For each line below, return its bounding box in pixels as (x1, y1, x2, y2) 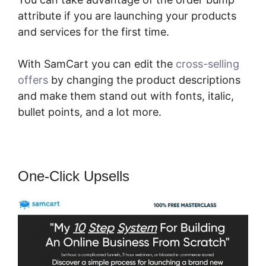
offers (18, 73, 48, 86)
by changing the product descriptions (48, 73, 240, 86)
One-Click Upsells (18, 167, 129, 184)
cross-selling (176, 57, 239, 70)
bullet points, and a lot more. (18, 105, 161, 118)
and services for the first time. (18, 25, 169, 38)
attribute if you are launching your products (18, 9, 236, 22)
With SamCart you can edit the (18, 57, 176, 70)
